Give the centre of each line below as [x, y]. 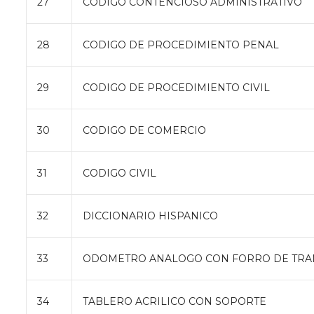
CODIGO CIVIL [120, 173]
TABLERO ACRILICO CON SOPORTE [175, 301]
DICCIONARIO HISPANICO [150, 216]
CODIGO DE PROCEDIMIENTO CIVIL [176, 87]
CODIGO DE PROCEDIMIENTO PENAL [181, 45]
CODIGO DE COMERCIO [144, 130]
